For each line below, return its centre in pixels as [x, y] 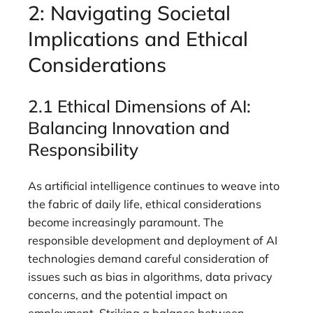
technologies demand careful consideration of [148, 259]
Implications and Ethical [138, 39]
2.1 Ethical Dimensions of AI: [139, 105]
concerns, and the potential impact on [128, 295]
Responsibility [83, 149]
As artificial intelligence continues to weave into [154, 186]
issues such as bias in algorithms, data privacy [150, 277]
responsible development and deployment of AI [153, 241]
